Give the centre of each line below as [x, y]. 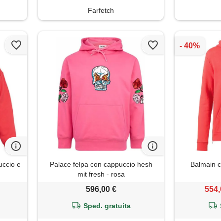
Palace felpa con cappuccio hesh [101, 164]
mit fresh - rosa [101, 174]
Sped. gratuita [107, 205]
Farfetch [101, 11]
